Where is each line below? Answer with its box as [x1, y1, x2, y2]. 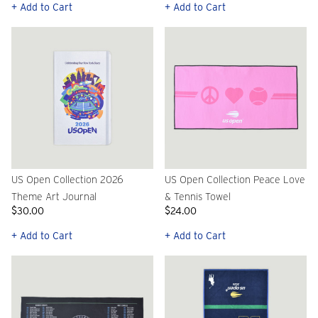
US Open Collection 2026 [11, 174, 124, 186]
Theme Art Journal [11, 191, 97, 203]
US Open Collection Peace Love [165, 174, 305, 186]
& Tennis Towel [165, 191, 231, 203]
